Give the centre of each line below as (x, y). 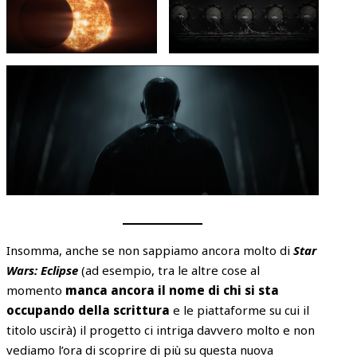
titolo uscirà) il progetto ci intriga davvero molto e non (161, 330)
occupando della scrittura (88, 310)
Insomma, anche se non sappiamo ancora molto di (150, 251)
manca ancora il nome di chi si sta (173, 290)
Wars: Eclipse (43, 271)
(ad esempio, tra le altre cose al (169, 271)
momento (36, 290)
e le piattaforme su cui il (240, 310)
